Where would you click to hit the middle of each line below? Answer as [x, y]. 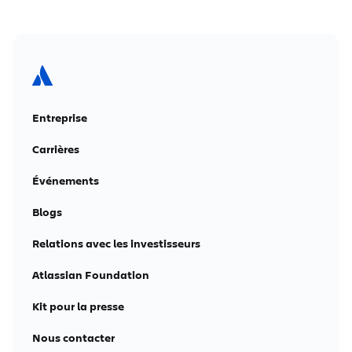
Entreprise [60, 117]
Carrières [56, 149]
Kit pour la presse [78, 306]
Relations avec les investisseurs [116, 243]
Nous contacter [73, 337]
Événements [66, 180]
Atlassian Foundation [91, 275]
